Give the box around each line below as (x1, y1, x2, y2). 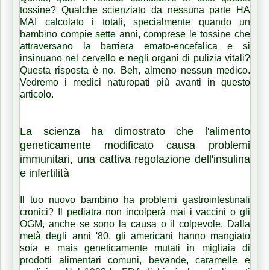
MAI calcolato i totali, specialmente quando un (20, 16, 250, 27)
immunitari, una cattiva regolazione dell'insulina (20, 152, 250, 165)
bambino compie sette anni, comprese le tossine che (20, 28, 250, 39)
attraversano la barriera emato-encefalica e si (20, 40, 250, 51)
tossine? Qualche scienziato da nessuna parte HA (20, 4, 250, 15)
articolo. (20, 89, 54, 99)
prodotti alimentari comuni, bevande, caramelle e (20, 254, 250, 265)
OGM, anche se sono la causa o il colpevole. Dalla (20, 218, 250, 229)
